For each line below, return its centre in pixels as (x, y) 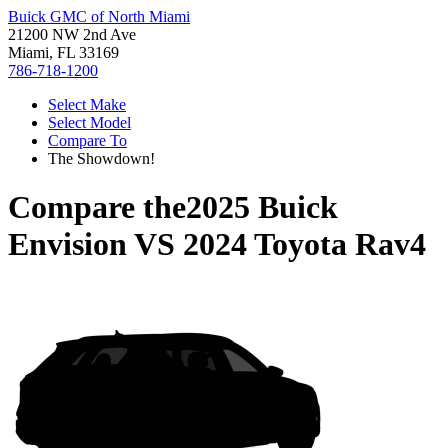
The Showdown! (101, 158)
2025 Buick (262, 207)
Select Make (87, 104)
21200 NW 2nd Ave (72, 34)
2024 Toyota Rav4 (304, 244)
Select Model (89, 122)
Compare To (87, 140)
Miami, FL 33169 (63, 52)
